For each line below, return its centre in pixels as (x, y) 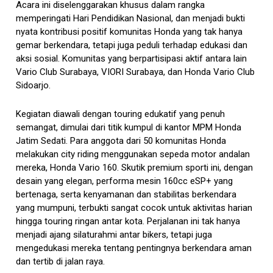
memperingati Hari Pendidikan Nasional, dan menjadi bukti (131, 18)
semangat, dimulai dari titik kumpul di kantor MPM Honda (129, 127)
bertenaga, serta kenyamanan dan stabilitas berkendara (126, 194)
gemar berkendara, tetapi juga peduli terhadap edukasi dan (132, 45)
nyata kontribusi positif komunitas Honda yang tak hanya (129, 31)
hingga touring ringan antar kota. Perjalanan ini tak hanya (128, 221)
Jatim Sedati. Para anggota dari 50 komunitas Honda (121, 140)
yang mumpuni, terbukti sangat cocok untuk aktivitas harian (134, 207)
